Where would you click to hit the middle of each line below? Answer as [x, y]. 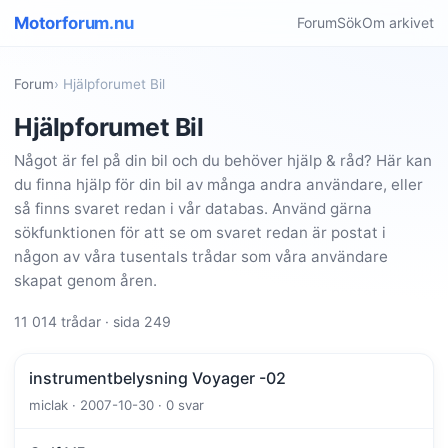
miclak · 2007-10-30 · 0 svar [116, 405]
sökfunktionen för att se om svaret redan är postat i [200, 233]
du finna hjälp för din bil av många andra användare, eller [218, 185]
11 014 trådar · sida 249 [92, 322]
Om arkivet [398, 22]
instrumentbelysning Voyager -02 [157, 378]
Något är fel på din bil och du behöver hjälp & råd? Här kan [223, 161]
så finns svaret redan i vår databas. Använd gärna [193, 209]
